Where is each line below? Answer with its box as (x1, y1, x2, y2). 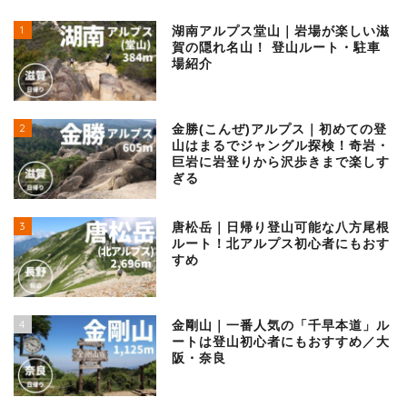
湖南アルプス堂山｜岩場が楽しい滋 (172, 24, 391, 38)
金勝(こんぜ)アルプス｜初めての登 (172, 123, 388, 137)
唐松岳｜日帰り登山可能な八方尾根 (172, 221, 391, 235)
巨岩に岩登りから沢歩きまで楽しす (172, 155, 391, 170)
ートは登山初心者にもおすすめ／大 (172, 335, 391, 350)
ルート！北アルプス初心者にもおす (172, 237, 391, 252)
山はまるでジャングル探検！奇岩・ (172, 139, 391, 154)
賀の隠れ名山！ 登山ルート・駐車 (172, 40, 382, 55)
